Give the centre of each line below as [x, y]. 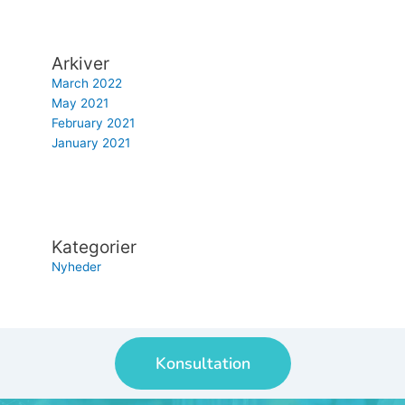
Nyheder [77, 267]
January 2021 [91, 143]
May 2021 [80, 104]
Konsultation [202, 364]
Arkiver [81, 64]
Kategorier [94, 247]
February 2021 [94, 123]
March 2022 [87, 84]
